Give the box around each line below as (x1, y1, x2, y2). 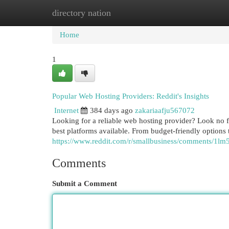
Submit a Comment (52, 179, 117, 188)
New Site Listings (102, 9, 158, 17)
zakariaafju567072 (135, 106, 195, 114)
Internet (54, 106, 79, 114)
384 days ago (90, 106, 133, 114)
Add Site (173, 9, 201, 17)
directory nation (52, 8, 111, 18)
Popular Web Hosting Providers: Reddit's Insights (52, 92, 209, 100)
